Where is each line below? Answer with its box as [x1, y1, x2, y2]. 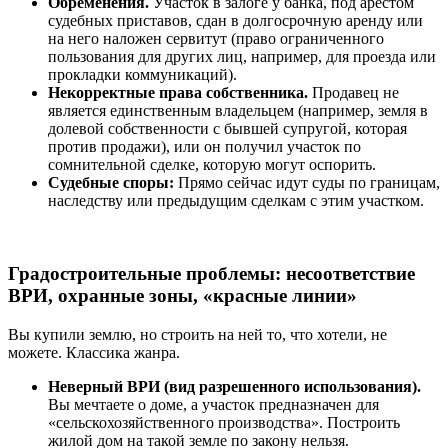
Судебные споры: [48, 174, 174, 192]
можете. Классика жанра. [8, 343, 180, 361]
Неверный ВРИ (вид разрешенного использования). [48, 377, 421, 395]
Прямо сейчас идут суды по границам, [174, 174, 440, 192]
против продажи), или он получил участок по [48, 138, 361, 156]
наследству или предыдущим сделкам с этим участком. [48, 192, 424, 210]
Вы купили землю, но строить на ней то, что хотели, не [8, 325, 387, 343]
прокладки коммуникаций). [48, 66, 237, 84]
